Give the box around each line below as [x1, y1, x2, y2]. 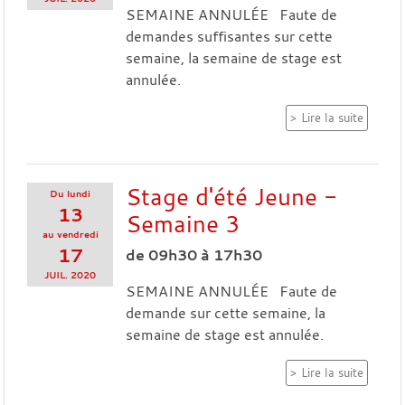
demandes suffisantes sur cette [125, 25, 333, 46]
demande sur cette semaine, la [125, 302, 325, 323]
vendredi [56, 227, 99, 240]
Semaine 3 [125, 207, 240, 239]
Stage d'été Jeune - [125, 180, 337, 212]
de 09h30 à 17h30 [125, 244, 262, 265]
